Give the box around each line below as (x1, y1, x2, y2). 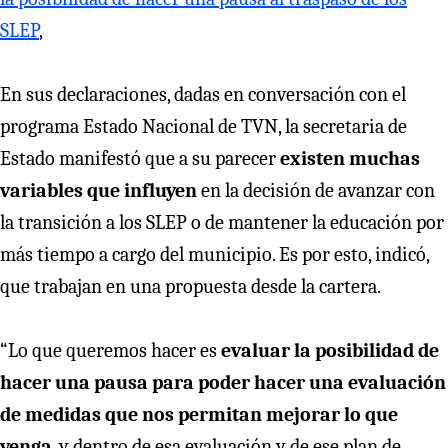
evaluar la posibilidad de (221, 338, 439, 362)
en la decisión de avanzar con (201, 178, 435, 202)
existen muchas (280, 146, 420, 170)
